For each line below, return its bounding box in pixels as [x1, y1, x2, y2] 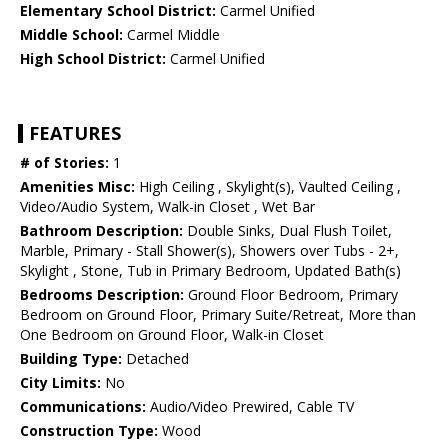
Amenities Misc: [20, 177, 135, 197]
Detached [122, 349, 189, 369]
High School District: [20, 49, 166, 69]
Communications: [20, 397, 146, 417]
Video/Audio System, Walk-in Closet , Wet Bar [20, 197, 315, 217]
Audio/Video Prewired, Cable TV [146, 397, 354, 417]
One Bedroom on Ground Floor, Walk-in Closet [20, 325, 324, 345]
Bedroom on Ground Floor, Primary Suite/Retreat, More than [20, 305, 416, 325]
